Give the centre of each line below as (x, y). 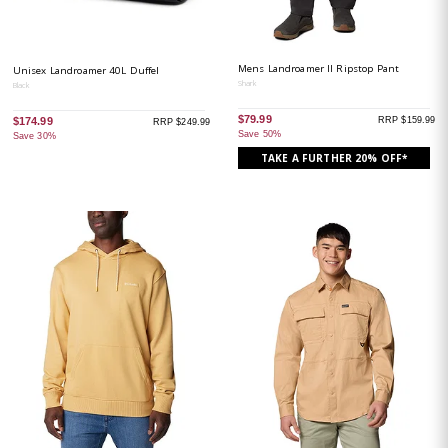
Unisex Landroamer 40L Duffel (86, 70)
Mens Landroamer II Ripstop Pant (318, 68)
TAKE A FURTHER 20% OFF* (334, 158)
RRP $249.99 (181, 122)
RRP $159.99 (406, 120)
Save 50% (259, 134)
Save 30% (34, 136)
